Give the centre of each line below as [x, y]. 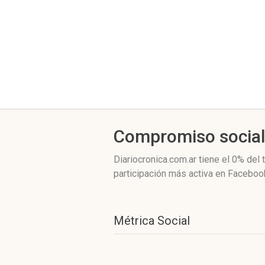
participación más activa [164, 174]
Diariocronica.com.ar [156, 159]
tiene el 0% [222, 159]
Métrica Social [152, 221]
